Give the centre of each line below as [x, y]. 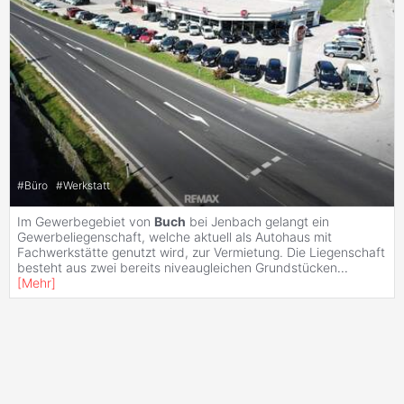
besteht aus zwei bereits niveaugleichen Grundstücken [177, 268]
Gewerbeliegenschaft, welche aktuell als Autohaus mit [174, 237]
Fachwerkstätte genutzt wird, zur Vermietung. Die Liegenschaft [201, 252]
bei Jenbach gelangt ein [257, 222]
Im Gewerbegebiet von [86, 222]
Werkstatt [87, 185]
